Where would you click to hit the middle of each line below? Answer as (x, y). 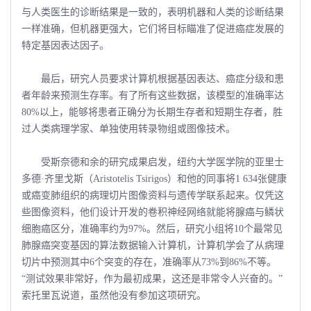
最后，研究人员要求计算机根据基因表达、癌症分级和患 (153, 78)
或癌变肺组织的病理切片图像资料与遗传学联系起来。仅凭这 (153, 195)
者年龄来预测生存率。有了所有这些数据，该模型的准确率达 (153, 95)
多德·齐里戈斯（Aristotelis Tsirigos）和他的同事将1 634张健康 (154, 178)
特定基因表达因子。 (65, 45)
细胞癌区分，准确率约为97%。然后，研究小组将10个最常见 (152, 228)
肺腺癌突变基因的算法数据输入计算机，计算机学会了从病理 (153, 245)
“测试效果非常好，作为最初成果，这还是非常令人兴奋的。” (152, 278)
